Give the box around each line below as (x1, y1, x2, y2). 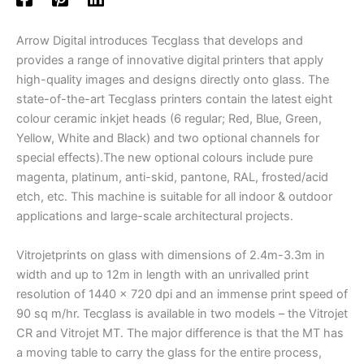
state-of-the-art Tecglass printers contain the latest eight (16, 92, 332, 107)
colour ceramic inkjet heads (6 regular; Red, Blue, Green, (16, 111, 322, 127)
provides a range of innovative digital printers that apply (16, 53, 323, 68)
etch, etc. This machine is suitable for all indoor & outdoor (16, 189, 332, 205)
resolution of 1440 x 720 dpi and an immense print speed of (16, 286, 348, 301)
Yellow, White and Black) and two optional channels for (16, 131, 319, 146)
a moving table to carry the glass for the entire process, (16, 344, 322, 360)
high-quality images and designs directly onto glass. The (16, 72, 329, 88)
